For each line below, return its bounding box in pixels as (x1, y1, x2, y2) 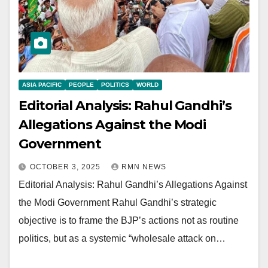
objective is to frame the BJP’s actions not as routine (19, 215, 239, 226)
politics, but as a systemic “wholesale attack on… (19, 233, 226, 244)
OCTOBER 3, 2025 (30, 163, 103, 172)
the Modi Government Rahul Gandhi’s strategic (19, 197, 217, 208)
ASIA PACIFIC (22, 81, 62, 89)
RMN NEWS (121, 163, 166, 172)
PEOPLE (69, 81, 94, 89)
